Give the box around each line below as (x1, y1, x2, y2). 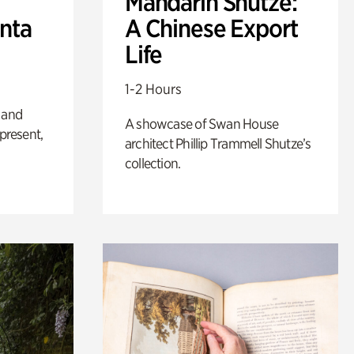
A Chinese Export (124, 13, 298, 43)
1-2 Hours (124, 80, 182, 97)
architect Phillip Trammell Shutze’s (124, 134, 311, 152)
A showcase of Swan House (124, 115, 279, 132)
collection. (124, 154, 181, 171)
